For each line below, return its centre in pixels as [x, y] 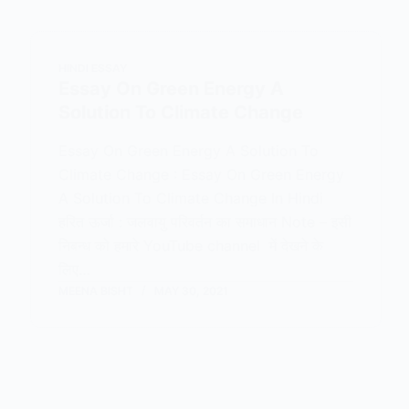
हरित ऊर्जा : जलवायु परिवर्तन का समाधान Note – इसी [205, 222]
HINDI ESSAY [93, 68]
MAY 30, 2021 [192, 291]
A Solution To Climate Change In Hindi [194, 198]
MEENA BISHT [96, 291]
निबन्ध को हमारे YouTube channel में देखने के [191, 246]
